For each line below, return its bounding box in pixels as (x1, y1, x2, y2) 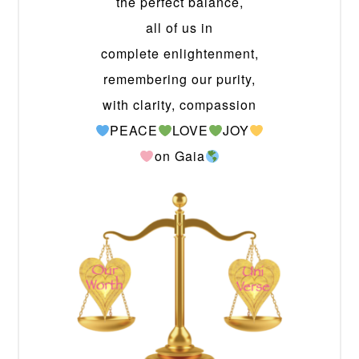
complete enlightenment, (100, 44, 259, 63)
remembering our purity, (103, 70, 256, 89)
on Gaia (154, 147, 205, 166)
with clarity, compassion (103, 95, 256, 115)
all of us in (146, 18, 213, 38)
